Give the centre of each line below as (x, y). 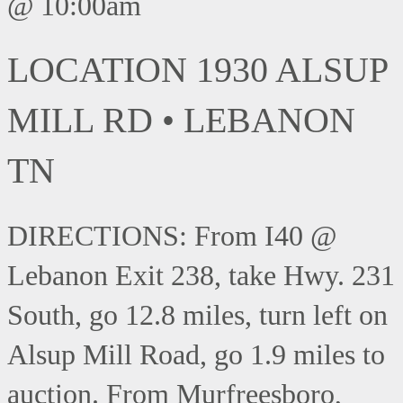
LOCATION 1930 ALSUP (197, 69)
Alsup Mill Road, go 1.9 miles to (196, 355)
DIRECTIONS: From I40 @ (172, 236)
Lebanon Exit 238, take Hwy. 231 (201, 276)
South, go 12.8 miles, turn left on (197, 315)
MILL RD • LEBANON (181, 120)
